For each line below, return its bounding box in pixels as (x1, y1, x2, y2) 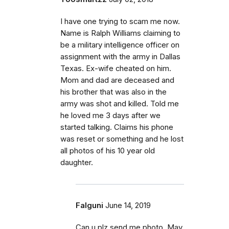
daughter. (60, 158, 93, 167)
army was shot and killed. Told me (60, 99, 179, 108)
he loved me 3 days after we (60, 111, 161, 120)
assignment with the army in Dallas (60, 52, 180, 61)
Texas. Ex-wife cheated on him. (60, 64, 171, 73)
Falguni (76, 201, 103, 210)
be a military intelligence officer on (60, 40, 179, 50)
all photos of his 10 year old (60, 146, 155, 155)
